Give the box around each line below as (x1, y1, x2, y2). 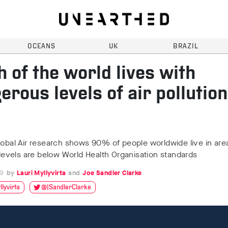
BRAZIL (173, 43, 198, 50)
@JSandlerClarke (41, 184, 91, 191)
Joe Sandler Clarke (82, 168, 142, 177)
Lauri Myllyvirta (17, 168, 66, 177)
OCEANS (27, 43, 55, 50)
